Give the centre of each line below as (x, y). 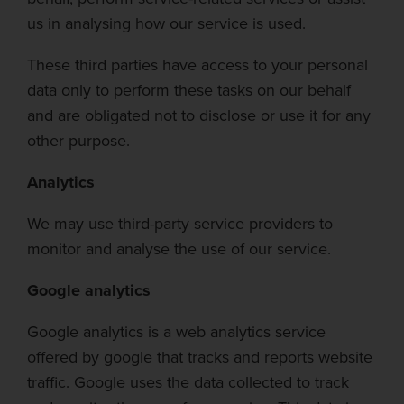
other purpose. (78, 141)
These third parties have (112, 65)
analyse (143, 249)
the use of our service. (252, 249)
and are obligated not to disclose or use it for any (199, 115)
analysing (98, 23)
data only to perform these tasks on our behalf (189, 90)
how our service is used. (220, 23)
